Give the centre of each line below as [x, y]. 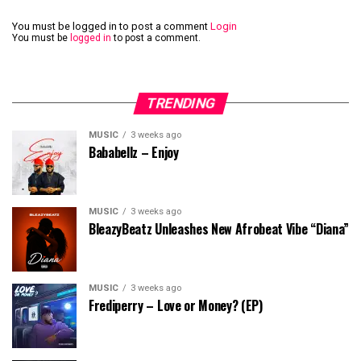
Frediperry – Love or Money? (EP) [176, 305]
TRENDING [180, 103]
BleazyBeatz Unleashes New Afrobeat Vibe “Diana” [219, 228]
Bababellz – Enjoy [134, 152]
